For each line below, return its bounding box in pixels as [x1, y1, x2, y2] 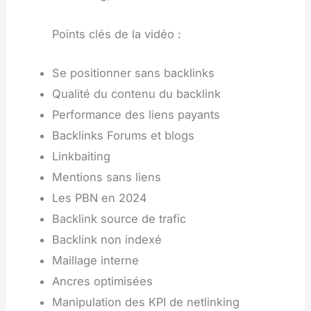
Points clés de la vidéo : [51, 26, 181, 41]
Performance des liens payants [51, 107, 220, 121]
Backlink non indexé [51, 232, 162, 246]
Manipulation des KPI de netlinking [51, 294, 239, 309]
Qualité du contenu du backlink [51, 86, 221, 101]
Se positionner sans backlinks [51, 65, 215, 80]
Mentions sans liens [51, 169, 161, 184]
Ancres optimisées [51, 274, 153, 288]
